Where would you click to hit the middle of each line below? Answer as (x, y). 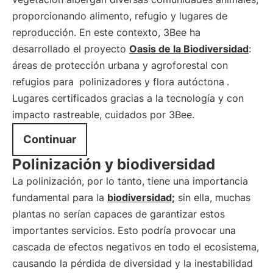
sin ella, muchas (213, 197)
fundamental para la (60, 197)
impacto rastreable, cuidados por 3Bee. (103, 115)
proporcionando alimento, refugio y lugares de (120, 16)
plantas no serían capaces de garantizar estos (119, 214)
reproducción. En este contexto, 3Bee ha (106, 32)
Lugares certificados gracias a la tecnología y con (128, 98)
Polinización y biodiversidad (114, 164)
